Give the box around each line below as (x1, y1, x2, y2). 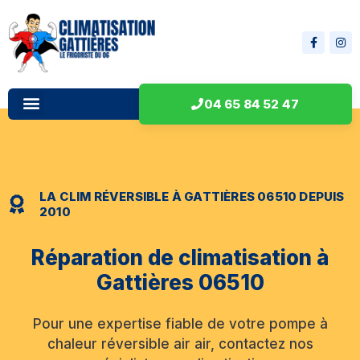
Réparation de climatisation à (31, 244, 329, 270)
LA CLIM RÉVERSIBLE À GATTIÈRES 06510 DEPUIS (39, 188, 345, 204)
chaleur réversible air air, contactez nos (47, 335, 313, 352)
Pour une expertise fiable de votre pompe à (32, 315, 328, 332)
